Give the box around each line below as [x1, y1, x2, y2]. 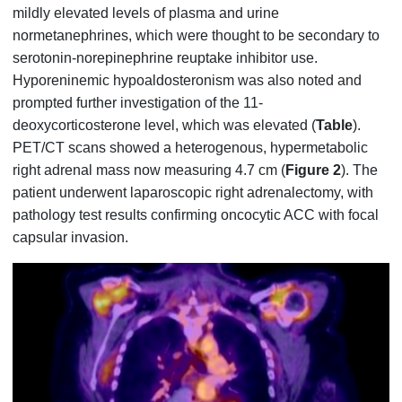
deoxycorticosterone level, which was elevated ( [13, 117, 317, 133]
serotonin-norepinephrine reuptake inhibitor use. [13, 49, 319, 66]
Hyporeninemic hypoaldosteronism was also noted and [13, 72, 363, 88]
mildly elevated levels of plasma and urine [13, 4, 280, 21]
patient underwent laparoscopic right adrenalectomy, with [13, 184, 374, 200]
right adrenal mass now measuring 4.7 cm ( [13, 162, 286, 178]
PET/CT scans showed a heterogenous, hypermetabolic [13, 139, 369, 155]
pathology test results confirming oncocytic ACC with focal [13, 206, 380, 223]
